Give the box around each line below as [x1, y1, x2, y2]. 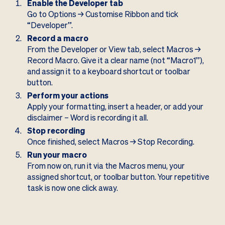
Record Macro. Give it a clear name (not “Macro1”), [27, 55, 204, 66]
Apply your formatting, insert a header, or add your [27, 101, 203, 113]
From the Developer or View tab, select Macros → [27, 44, 201, 55]
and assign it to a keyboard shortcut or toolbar [27, 66, 190, 77]
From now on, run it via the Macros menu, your [27, 161, 185, 172]
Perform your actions [27, 90, 108, 101]
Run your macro [27, 150, 87, 161]
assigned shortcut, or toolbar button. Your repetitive [27, 172, 209, 183]
